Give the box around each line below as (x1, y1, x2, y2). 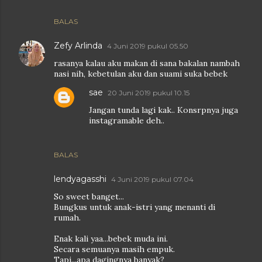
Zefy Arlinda (54, 40, 102, 51)
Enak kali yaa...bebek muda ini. (54, 233, 168, 244)
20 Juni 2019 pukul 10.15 (108, 88, 189, 97)
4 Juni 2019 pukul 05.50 (107, 42, 188, 50)
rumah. (54, 212, 81, 223)
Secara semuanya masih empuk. (54, 244, 175, 254)
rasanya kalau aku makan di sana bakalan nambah (54, 58, 240, 68)
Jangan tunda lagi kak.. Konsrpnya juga (89, 105, 238, 115)
